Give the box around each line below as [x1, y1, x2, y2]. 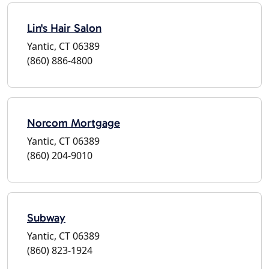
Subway [27, 210, 65, 225]
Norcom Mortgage [27, 115, 120, 130]
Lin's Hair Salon [27, 20, 101, 35]
